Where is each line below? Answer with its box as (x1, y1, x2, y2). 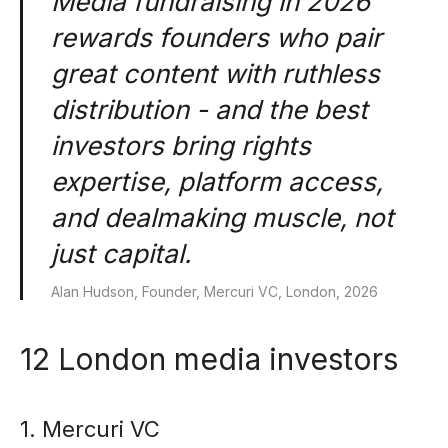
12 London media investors (20, 341, 398, 377)
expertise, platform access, (51, 166, 383, 197)
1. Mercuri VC (20, 416, 160, 442)
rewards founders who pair (51, 22, 382, 53)
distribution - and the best (51, 94, 368, 125)
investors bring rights (51, 130, 311, 161)
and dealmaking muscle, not (51, 202, 394, 233)
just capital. (51, 238, 191, 269)
